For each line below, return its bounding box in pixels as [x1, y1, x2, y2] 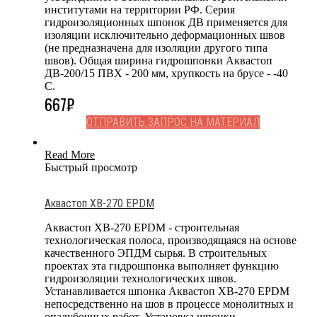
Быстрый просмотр [45, 161, 137, 173]
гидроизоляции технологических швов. [45, 272, 236, 284]
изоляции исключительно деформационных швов [45, 28, 285, 41]
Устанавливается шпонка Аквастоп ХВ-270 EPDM [45, 284, 289, 297]
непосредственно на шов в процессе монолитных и [45, 297, 294, 310]
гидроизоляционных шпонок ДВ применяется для [45, 16, 287, 28]
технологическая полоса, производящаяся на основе [45, 234, 296, 246]
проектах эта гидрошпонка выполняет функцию [45, 259, 279, 272]
